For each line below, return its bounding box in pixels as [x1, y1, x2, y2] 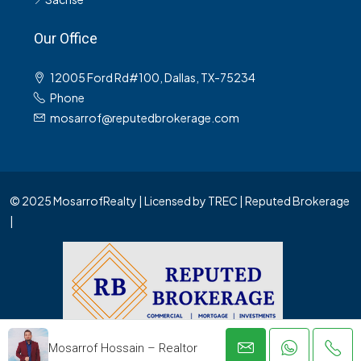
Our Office [34, 30, 98, 48]
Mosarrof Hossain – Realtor [48, 340, 197, 355]
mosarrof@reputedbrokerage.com [50, 110, 239, 126]
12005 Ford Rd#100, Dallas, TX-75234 [50, 70, 255, 85]
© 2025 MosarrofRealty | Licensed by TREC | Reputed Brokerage [10, 193, 350, 209]
